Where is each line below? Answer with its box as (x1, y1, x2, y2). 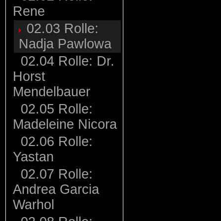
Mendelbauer (13, 84, 90, 99)
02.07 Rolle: (17, 167, 93, 182)
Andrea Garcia (13, 182, 99, 197)
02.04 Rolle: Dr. (17, 54, 114, 69)
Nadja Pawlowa (19, 37, 111, 51)
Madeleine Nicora (13, 117, 117, 132)
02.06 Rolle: (17, 134, 93, 149)
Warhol (13, 197, 54, 212)
